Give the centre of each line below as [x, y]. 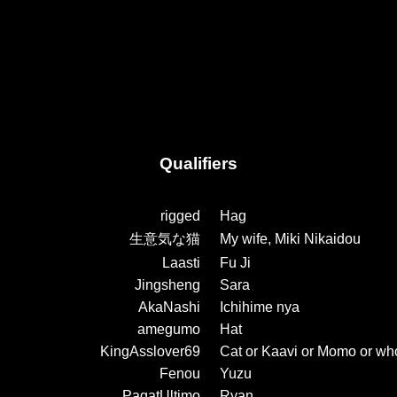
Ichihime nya [260, 307]
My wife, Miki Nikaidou [290, 238]
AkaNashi [169, 307]
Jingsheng [167, 284]
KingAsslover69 [150, 351]
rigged [180, 215]
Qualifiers [198, 163]
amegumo [169, 329]
